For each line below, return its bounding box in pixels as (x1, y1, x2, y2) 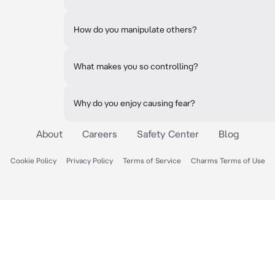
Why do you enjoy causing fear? (74, 98, 195, 108)
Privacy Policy (66, 157, 113, 165)
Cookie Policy (10, 157, 56, 165)
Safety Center (137, 128, 199, 139)
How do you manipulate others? (74, 25, 197, 34)
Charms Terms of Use (190, 157, 265, 165)
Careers (82, 128, 117, 139)
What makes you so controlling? (74, 61, 198, 71)
